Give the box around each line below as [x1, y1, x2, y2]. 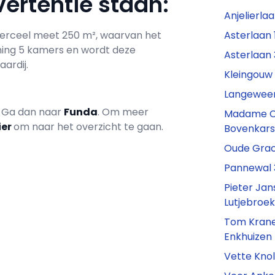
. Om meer [98, 104, 149, 119]
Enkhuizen [224, 230, 273, 244]
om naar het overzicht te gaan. [14, 119, 163, 134]
